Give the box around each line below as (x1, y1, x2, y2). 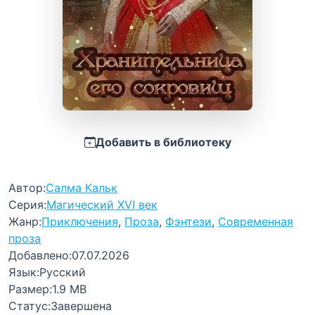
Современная (218, 214, 293, 229)
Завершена (51, 299, 112, 314)
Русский (39, 265, 86, 280)
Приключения (41, 214, 118, 229)
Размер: (8, 282, 52, 297)
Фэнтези (165, 214, 212, 229)
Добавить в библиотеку (95, 135, 231, 150)
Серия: (8, 198, 46, 212)
